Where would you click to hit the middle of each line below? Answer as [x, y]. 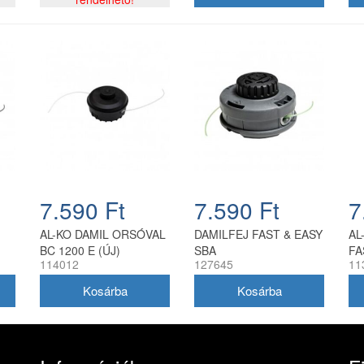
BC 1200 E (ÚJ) [80, 250]
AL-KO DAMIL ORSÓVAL [103, 234]
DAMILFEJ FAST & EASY [258, 234]
